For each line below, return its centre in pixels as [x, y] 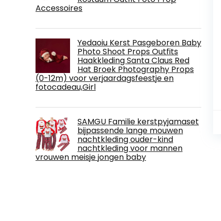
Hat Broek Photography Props [136, 69]
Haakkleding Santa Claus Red [133, 60]
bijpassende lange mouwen [130, 130]
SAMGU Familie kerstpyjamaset [138, 121]
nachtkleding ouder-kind [125, 139]
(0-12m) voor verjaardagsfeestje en [105, 78]
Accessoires [59, 8]
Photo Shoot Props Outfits [128, 51]
